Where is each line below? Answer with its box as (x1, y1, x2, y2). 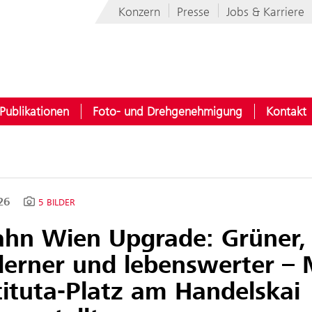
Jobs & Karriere (226, 5, 304, 19)
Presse (177, 5, 210, 19)
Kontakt (266, 104, 306, 118)
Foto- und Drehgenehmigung (93, 104, 242, 118)
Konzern (118, 5, 160, 19)
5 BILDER (38, 196, 75, 209)
